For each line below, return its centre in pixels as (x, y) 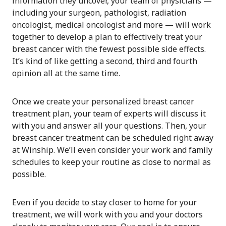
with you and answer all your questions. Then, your (109, 126)
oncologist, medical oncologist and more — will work (111, 25)
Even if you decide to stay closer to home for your (104, 203)
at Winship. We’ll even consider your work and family (112, 150)
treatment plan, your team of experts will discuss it (109, 114)
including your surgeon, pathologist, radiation (99, 13)
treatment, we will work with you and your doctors (107, 215)
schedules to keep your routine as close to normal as (111, 162)
